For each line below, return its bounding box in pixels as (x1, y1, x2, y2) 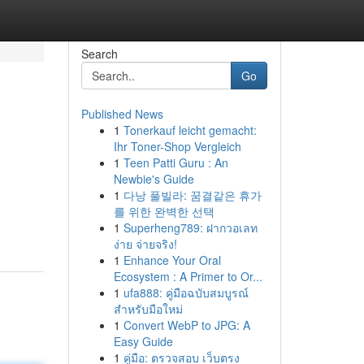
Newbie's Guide (113, 171, 194, 187)
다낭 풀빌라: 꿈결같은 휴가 (123, 187, 262, 203)
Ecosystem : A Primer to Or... (113, 268, 262, 284)
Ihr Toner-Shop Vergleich (113, 138, 241, 154)
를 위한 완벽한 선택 (113, 203, 214, 219)
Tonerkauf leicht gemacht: (123, 122, 257, 138)
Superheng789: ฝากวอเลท (123, 219, 258, 236)
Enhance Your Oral (123, 252, 221, 268)
